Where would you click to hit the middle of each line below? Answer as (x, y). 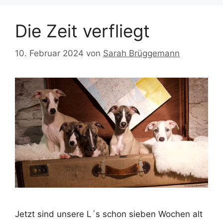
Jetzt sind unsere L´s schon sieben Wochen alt (109, 214)
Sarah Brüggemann (141, 53)
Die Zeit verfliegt (82, 31)
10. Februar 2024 (49, 53)
